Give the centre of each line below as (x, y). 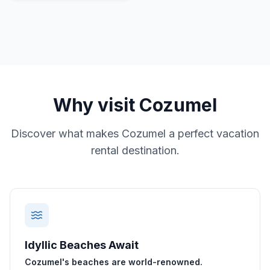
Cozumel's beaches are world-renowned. (114, 262)
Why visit (96, 105)
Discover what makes (66, 133)
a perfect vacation (212, 133)
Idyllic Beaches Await (82, 245)
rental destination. (135, 150)
